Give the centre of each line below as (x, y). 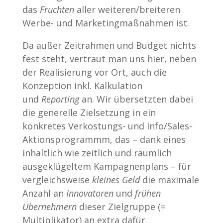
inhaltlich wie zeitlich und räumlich (97, 153)
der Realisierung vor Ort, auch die (94, 72)
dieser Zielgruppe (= (121, 206)
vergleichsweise (57, 179)
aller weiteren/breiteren (127, 9)
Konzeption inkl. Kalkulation (82, 85)
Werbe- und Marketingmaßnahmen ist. (106, 23)
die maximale (169, 179)
